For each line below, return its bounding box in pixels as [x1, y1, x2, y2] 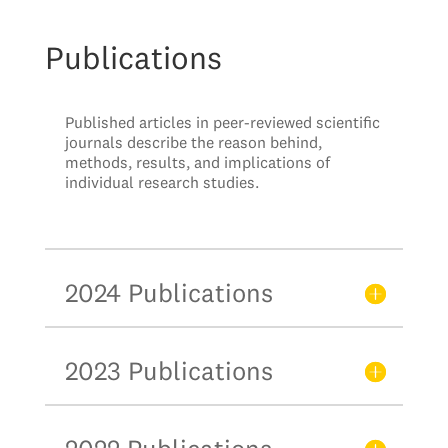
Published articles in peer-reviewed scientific [64, 112, 380, 132]
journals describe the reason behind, [64, 132, 322, 152]
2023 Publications [64, 354, 273, 387]
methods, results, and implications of [64, 152, 330, 172]
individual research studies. [64, 172, 259, 192]
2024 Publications [64, 276, 273, 309]
